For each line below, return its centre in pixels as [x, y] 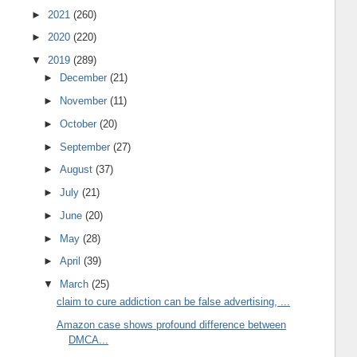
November [85, 101]
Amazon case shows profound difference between [172, 325]
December [85, 78]
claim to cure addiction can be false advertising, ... [174, 302]
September [87, 147]
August [78, 170]
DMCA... [89, 340]
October [80, 124]
